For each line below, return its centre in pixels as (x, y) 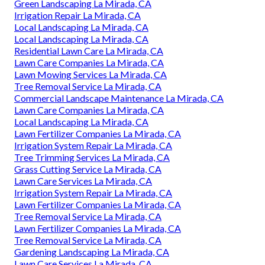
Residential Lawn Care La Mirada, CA (89, 51)
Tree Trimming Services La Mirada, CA (92, 157)
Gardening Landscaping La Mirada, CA (92, 252)
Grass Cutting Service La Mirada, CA (88, 169)
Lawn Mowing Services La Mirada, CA (91, 75)
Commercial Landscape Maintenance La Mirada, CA (119, 98)
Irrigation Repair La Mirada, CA (77, 15)
